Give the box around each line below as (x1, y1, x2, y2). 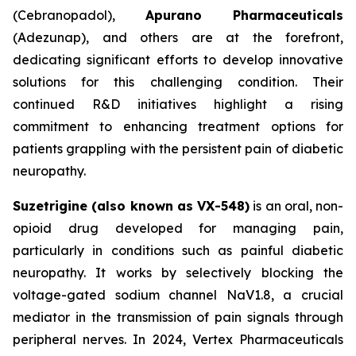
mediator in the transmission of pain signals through (13, 309, 343, 326)
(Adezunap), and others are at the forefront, (13, 29, 343, 46)
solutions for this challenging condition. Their (13, 74, 343, 91)
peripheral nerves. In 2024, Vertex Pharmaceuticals (13, 331, 343, 348)
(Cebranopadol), (13, 7, 145, 24)
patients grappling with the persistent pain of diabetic (13, 141, 343, 157)
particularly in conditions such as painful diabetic (13, 242, 343, 259)
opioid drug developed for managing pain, (13, 220, 343, 237)
